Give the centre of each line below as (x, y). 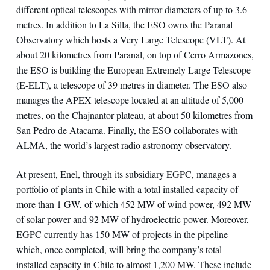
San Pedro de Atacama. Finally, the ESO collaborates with (127, 130)
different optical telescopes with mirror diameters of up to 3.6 (131, 9)
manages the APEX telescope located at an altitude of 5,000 (130, 99)
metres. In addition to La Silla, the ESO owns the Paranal (124, 24)
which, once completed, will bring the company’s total (119, 250)
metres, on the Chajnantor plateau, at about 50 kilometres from (134, 115)
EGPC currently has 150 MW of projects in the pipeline (122, 234)
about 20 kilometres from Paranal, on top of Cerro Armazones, (135, 54)
